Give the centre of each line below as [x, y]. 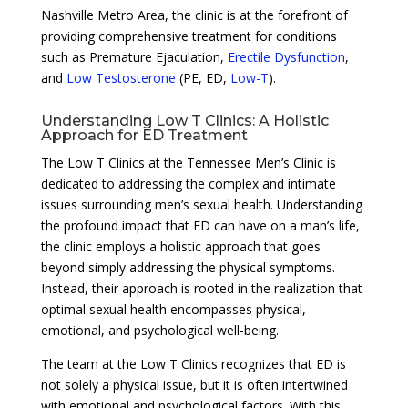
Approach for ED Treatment [144, 135]
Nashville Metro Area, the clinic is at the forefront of [194, 15]
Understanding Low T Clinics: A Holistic [184, 120]
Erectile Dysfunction [286, 56]
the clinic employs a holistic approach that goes [180, 246]
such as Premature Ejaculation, [134, 56]
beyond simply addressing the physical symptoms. [188, 267]
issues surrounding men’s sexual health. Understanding [201, 204]
